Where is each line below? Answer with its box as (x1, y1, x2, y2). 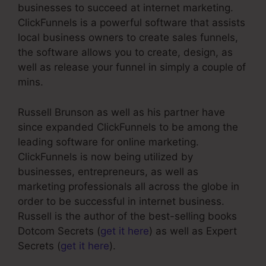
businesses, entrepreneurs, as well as (18, 165, 198, 178)
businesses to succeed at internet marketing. (18, 2, 233, 14)
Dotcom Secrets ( (18, 224, 100, 237)
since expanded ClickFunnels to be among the (18, 121, 238, 133)
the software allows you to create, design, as (18, 46, 233, 59)
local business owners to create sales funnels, (18, 31, 238, 44)
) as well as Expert (149, 224, 237, 237)
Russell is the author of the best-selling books (18, 210, 237, 222)
